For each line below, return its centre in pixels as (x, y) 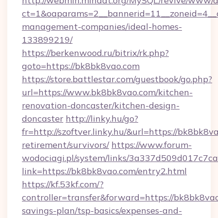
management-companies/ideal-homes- (102, 27)
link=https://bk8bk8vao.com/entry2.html (104, 171)
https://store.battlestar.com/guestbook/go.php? (117, 79)
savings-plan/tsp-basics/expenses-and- (102, 210)
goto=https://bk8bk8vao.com (81, 66)
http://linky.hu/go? (102, 118)
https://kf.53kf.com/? (63, 184)
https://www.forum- (152, 145)
